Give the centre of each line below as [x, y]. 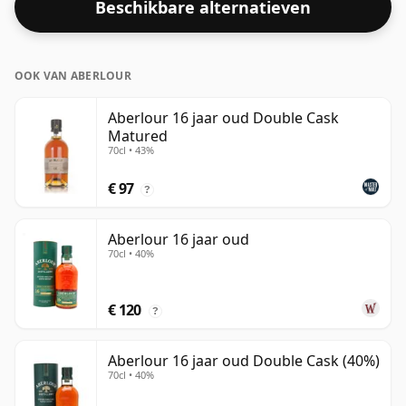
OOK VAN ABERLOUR [73, 76]
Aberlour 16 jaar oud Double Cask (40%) [244, 361]
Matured [138, 136]
